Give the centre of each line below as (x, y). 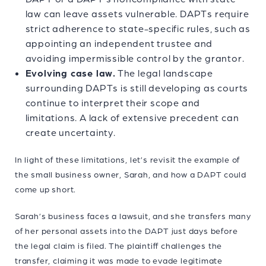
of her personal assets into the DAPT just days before (126, 231)
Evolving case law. (70, 73)
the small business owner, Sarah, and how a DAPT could (131, 175)
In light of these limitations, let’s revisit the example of (128, 160)
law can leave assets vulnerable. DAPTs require (137, 14)
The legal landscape (165, 73)
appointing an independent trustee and (119, 44)
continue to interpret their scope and (113, 103)
